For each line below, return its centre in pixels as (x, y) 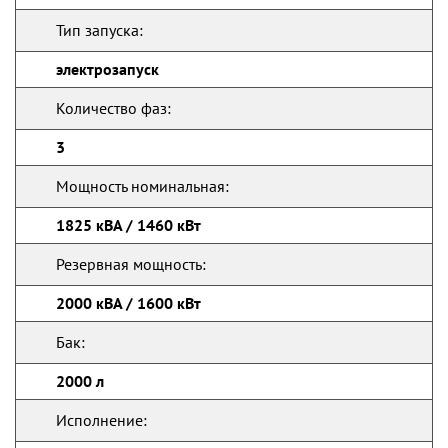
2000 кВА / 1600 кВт (128, 303)
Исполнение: (101, 420)
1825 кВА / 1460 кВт (128, 225)
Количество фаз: (113, 108)
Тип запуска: (99, 30)
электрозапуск (107, 69)
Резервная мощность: (131, 264)
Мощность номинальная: (142, 186)
